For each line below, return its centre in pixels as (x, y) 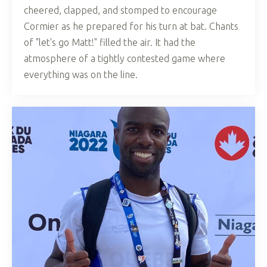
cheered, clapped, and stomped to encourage (120, 10)
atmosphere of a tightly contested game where (125, 58)
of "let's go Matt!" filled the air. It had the (110, 42)
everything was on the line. (81, 74)
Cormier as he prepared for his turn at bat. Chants (131, 26)
